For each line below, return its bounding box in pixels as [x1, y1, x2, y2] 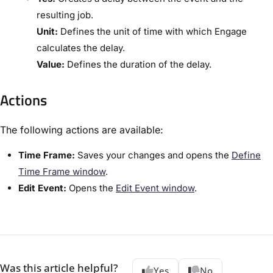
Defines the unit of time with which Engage [58, 26, 247, 38]
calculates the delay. [37, 42, 125, 54]
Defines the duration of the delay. [65, 58, 211, 71]
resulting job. [37, 9, 93, 21]
